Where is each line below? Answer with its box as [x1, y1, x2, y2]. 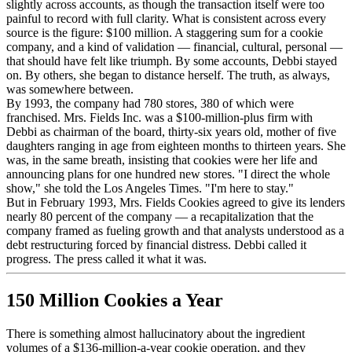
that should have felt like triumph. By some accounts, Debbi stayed [6, 53, 337, 68]
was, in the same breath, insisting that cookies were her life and [6, 152, 317, 167]
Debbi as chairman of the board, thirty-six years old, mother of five [6, 124, 336, 138]
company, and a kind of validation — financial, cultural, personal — [6, 39, 343, 53]
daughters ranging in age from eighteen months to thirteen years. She [6, 138, 346, 152]
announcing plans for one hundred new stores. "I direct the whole [6, 167, 330, 181]
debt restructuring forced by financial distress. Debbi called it [6, 237, 306, 251]
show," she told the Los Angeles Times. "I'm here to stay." [6, 181, 294, 195]
